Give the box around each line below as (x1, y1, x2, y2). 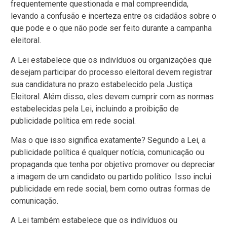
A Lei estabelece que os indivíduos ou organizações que (11, 55, 212, 65)
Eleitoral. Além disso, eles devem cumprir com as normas (11, 91, 214, 101)
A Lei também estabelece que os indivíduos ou (11, 215, 177, 225)
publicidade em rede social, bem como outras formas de (11, 183, 210, 194)
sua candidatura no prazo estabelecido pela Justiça (11, 79, 193, 89)
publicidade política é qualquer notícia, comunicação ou (11, 147, 204, 157)
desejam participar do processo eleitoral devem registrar (11, 67, 212, 77)
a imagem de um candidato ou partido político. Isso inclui (11, 171, 211, 181)
